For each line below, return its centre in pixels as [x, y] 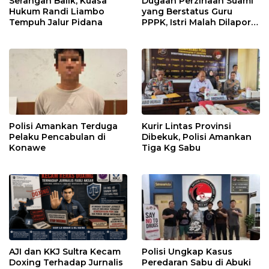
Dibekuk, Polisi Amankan [197, 137]
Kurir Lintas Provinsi [186, 126]
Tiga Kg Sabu [171, 147]
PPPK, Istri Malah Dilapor [196, 22]
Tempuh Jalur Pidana [56, 22]
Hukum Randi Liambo [57, 11]
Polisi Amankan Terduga [63, 126]
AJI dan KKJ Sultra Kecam [65, 252]
